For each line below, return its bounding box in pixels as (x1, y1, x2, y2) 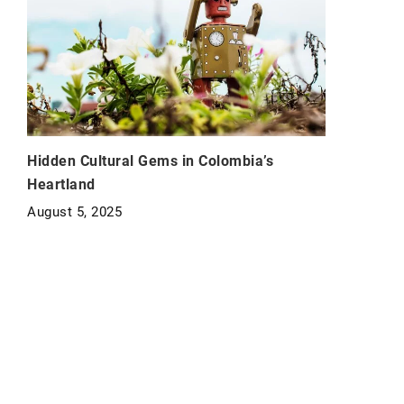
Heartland (27, 175, 96, 193)
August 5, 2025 (27, 203, 122, 220)
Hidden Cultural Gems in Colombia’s (27, 151, 273, 170)
